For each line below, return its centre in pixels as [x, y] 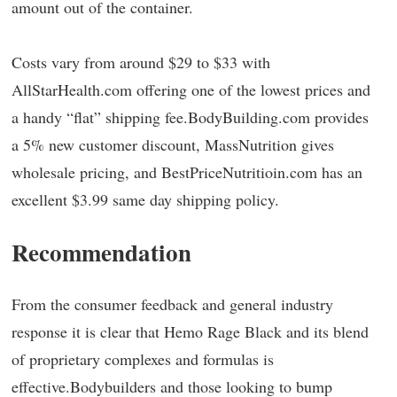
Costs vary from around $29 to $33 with [141, 62]
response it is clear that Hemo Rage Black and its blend [190, 331]
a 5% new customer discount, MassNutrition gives [173, 144]
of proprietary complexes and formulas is [143, 359]
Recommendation [101, 252]
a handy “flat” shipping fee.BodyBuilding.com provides [190, 117]
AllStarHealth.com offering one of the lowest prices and [191, 90]
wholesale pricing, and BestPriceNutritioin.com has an [187, 172]
